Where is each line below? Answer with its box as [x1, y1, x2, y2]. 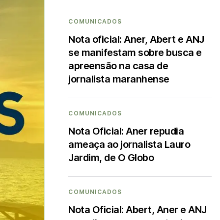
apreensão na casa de [68, 60, 168, 72]
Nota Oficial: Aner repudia [68, 125, 184, 137]
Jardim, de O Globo [68, 152, 154, 164]
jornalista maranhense [68, 73, 169, 85]
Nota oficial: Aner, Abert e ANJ [68, 33, 204, 45]
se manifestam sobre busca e [68, 47, 202, 58]
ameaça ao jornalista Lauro [68, 138, 191, 150]
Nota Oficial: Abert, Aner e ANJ [68, 204, 207, 216]
